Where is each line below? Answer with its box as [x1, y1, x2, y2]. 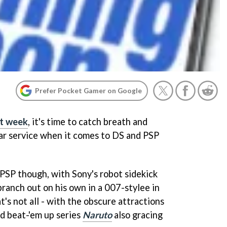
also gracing [112, 209, 163, 220]
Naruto [83, 209, 112, 220]
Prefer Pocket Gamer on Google [35, 86, 142, 95]
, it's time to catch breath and [28, 116, 147, 127]
